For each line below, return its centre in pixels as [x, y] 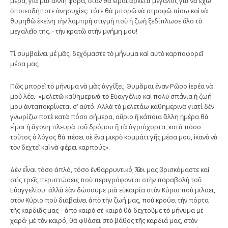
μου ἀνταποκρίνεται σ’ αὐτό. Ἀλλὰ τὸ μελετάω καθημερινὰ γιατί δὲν [112, 106]
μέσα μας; [25, 63]
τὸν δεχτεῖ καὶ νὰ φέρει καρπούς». [60, 147]
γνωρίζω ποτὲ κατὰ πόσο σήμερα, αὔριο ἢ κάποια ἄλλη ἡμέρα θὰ [109, 116]
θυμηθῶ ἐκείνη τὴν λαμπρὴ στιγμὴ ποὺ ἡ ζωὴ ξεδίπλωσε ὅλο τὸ [106, 21]
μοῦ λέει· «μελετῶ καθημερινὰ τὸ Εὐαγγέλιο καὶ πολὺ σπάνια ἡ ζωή [111, 96]
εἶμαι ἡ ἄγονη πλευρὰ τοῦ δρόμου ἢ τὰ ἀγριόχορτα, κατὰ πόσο [106, 126]
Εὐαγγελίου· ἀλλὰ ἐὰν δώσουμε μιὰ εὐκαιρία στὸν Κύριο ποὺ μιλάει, [113, 190]
